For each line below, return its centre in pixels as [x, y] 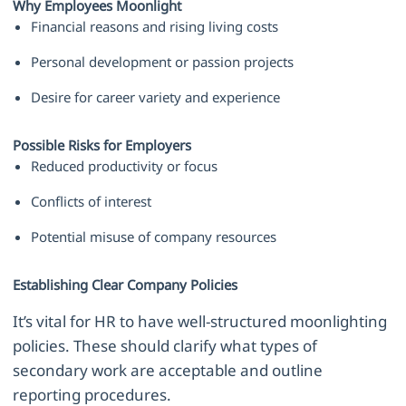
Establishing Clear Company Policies [126, 285]
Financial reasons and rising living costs [155, 27]
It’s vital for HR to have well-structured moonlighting [200, 322]
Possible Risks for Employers [102, 145]
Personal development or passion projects [163, 62]
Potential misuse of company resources [154, 237]
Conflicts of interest [92, 202]
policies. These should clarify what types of [165, 346]
